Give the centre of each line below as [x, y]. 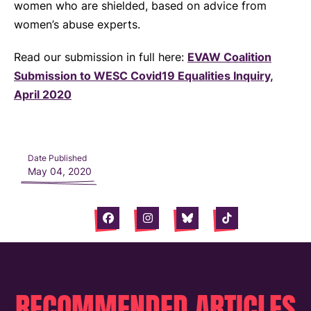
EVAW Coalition [229, 57]
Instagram [173, 222]
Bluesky [207, 222]
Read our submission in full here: [101, 57]
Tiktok [243, 222]
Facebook [133, 222]
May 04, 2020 [60, 171]
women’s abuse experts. [77, 24]
